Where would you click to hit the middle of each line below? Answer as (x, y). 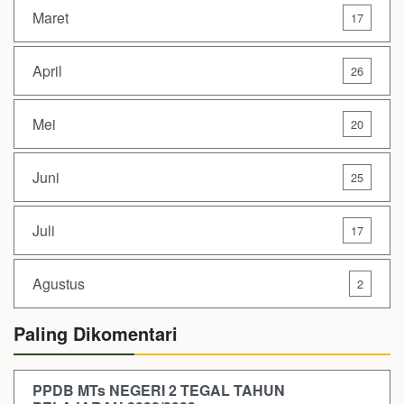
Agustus (59, 283)
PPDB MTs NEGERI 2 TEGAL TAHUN (159, 390)
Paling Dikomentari (96, 334)
